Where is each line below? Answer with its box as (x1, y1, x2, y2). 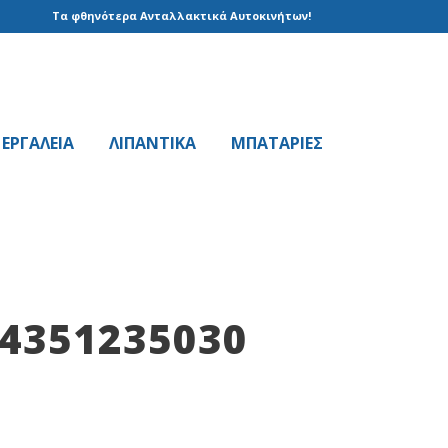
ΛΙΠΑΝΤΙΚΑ (109, 132, 196, 154)
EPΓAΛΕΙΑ (2, 132, 74, 154)
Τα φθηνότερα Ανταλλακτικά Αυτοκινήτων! (52, 8, 311, 23)
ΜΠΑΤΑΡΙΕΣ (231, 132, 323, 154)
